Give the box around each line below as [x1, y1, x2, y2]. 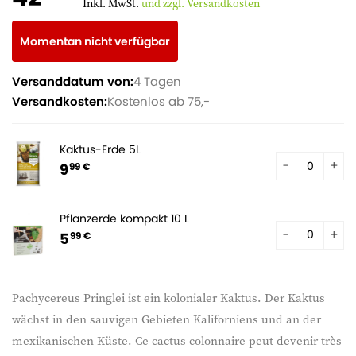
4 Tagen [133, 73, 181, 90]
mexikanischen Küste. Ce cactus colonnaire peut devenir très [12, 332, 342, 349]
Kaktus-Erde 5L [60, 141, 141, 157]
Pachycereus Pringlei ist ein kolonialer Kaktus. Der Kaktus [12, 289, 325, 306]
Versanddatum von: [12, 73, 133, 90]
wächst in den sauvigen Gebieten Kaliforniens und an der [12, 311, 321, 327]
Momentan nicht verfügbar [20, 33, 170, 49]
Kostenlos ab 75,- [107, 93, 210, 110]
